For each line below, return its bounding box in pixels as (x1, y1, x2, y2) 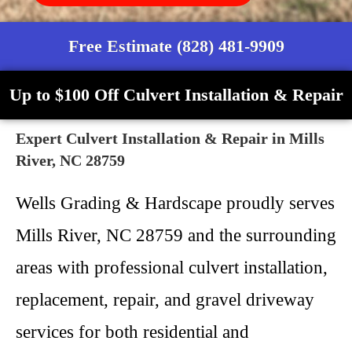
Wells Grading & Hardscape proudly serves (16, 193, 335, 213)
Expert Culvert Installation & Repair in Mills (16, 130, 324, 147)
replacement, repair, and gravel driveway (16, 290, 314, 310)
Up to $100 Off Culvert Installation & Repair (9, 85, 343, 104)
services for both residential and (16, 322, 249, 342)
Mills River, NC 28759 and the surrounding (16, 225, 336, 245)
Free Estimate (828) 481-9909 (68, 36, 284, 56)
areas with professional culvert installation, (16, 258, 328, 277)
